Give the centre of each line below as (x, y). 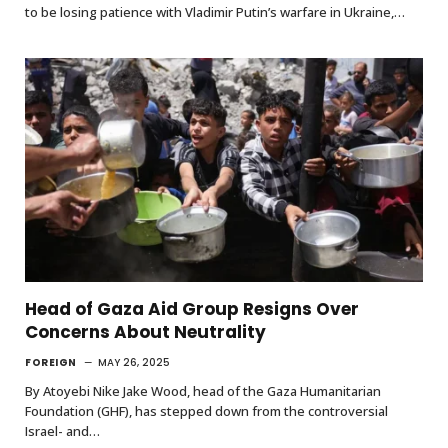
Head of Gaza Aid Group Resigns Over (192, 308)
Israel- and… (62, 430)
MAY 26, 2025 (133, 362)
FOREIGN (51, 362)
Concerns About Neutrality (145, 331)
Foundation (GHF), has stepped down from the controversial (206, 410)
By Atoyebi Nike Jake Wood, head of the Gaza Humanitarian (203, 390)
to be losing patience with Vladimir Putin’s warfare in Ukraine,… (215, 12)
